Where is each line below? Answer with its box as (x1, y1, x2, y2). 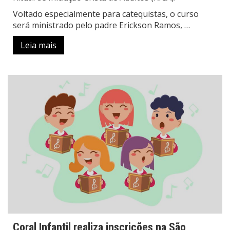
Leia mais (21, 39, 56, 51)
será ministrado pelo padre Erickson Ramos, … (13, 19, 190, 31)
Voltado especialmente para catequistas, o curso (13, 8, 199, 20)
